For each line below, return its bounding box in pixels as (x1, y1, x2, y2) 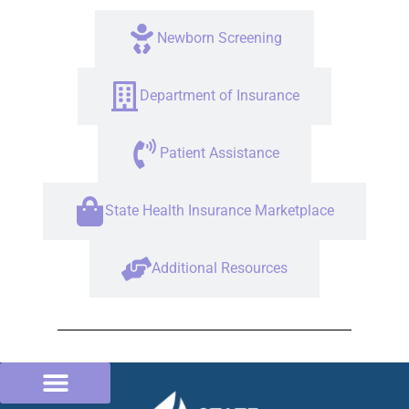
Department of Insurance (140, 87, 299, 105)
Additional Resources (152, 259, 288, 278)
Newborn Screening (157, 29, 282, 47)
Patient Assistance (160, 144, 279, 163)
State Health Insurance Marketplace (105, 202, 334, 220)
